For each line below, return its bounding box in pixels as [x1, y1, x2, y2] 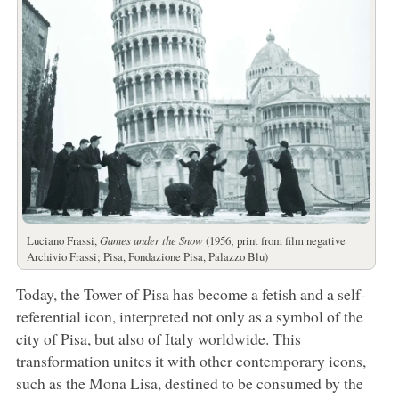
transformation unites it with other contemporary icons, [15, 349, 366, 371]
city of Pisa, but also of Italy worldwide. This [15, 327, 301, 349]
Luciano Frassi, [26, 232, 100, 248]
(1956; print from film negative [202, 232, 346, 248]
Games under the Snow [99, 232, 203, 248]
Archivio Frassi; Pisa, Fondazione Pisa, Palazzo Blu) [26, 248, 268, 265]
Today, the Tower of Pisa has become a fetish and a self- [15, 282, 366, 305]
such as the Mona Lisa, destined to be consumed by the [15, 371, 363, 394]
